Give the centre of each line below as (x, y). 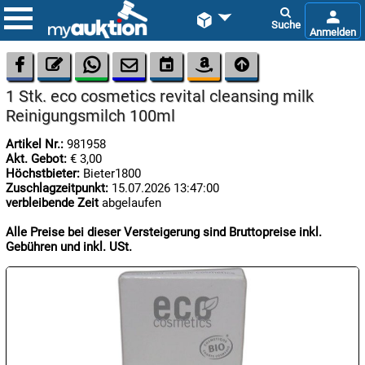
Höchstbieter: (43, 173)
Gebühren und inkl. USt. (69, 246)
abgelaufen (132, 202)
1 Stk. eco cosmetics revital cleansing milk (160, 96)
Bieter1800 (112, 173)
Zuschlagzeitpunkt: (57, 188)
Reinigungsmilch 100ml (90, 116)
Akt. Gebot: (36, 158)
